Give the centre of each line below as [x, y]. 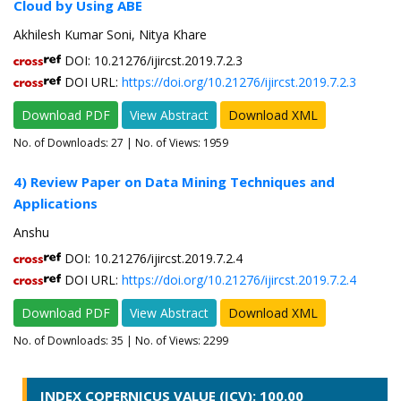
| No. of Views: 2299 [176, 341]
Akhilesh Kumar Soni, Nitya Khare [110, 35]
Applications [55, 204]
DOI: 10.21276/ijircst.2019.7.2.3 [152, 61]
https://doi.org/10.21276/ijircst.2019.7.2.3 [239, 82]
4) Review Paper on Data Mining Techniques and [174, 182]
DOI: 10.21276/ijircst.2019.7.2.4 [152, 259]
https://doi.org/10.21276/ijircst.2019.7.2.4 [239, 280]
